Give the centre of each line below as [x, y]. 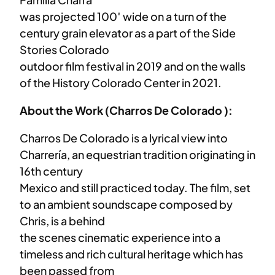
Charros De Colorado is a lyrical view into [124, 137]
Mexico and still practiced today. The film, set [135, 187]
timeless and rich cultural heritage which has [131, 254]
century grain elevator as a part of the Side [128, 33]
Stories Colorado [64, 49]
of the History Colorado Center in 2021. [121, 82]
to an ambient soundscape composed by [126, 204]
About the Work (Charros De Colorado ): [126, 110]
